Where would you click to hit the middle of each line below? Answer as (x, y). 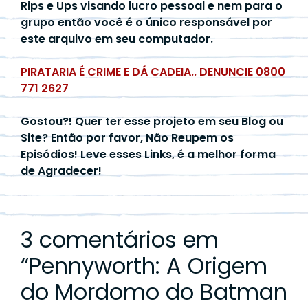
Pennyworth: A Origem (148, 265)
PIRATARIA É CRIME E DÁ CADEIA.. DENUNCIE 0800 (153, 71)
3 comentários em (120, 239)
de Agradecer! (61, 170)
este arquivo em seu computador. (117, 38)
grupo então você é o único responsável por (146, 22)
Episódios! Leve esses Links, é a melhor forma (148, 154)
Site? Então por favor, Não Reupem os (127, 137)
